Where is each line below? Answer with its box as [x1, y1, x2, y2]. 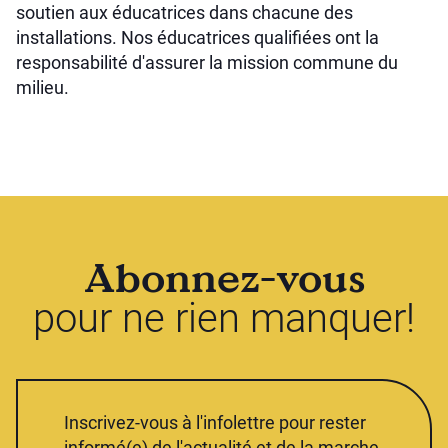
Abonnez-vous [83, 253, 365, 302]
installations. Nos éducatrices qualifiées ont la [16, 26, 379, 48]
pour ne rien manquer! [33, 295, 415, 343]
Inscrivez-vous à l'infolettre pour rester [64, 412, 366, 434]
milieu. [16, 76, 69, 98]
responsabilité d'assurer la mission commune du [16, 51, 398, 73]
